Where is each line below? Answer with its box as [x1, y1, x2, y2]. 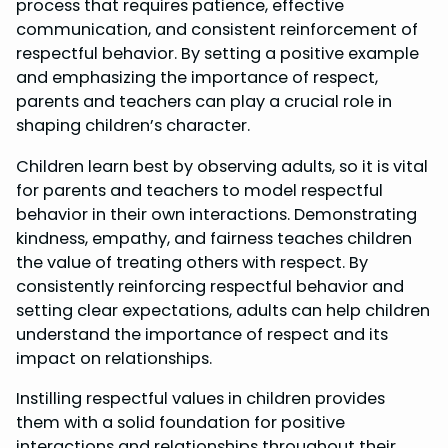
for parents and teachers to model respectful [16, 178, 383, 202]
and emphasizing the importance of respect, [16, 66, 378, 90]
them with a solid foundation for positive [16, 410, 345, 434]
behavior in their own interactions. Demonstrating [16, 202, 417, 226]
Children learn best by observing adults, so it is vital [16, 154, 428, 178]
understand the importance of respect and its [16, 322, 388, 346]
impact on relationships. [16, 346, 212, 370]
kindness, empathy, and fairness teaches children [16, 226, 412, 250]
